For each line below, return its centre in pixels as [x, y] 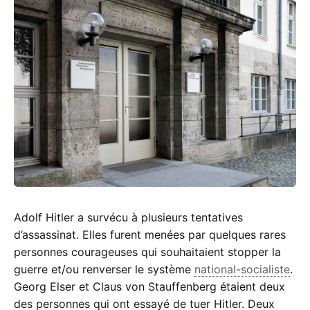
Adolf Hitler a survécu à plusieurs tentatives [128, 218]
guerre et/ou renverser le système [104, 270]
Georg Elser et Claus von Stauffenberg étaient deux [149, 287]
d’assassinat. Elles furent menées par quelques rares [150, 235]
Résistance [191, 143]
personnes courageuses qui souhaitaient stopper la [147, 252]
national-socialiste [242, 270]
